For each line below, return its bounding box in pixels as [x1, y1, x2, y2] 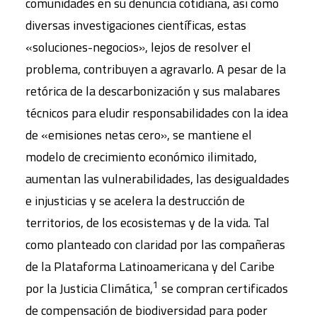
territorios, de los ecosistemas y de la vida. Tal [25, 213, 270, 232]
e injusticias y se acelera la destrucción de [25, 191, 245, 210]
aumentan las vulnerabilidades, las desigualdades [25, 169, 289, 188]
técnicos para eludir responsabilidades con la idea [25, 103, 288, 122]
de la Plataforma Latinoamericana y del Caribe [25, 257, 275, 276]
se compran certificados [158, 279, 288, 298]
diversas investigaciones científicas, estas [25, 16, 246, 35]
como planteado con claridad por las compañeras [25, 235, 285, 254]
